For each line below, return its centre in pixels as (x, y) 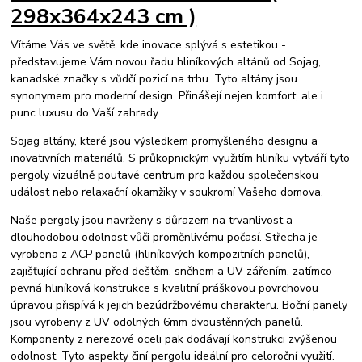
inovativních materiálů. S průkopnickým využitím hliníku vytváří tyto (181, 158)
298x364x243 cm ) (104, 17)
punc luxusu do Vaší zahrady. (86, 112)
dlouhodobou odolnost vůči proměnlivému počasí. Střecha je (164, 237)
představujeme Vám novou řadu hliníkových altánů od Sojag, (166, 61)
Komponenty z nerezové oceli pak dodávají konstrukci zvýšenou (174, 339)
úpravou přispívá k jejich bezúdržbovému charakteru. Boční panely (179, 305)
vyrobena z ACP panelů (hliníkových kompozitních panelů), (160, 254)
